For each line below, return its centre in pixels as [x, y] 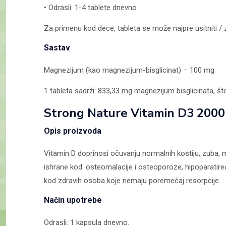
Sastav [57, 47]
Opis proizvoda [73, 131]
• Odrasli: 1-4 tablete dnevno [90, 7]
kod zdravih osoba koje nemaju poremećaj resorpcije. [132, 180]
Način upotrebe [73, 200]
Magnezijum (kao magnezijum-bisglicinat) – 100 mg [129, 70]
